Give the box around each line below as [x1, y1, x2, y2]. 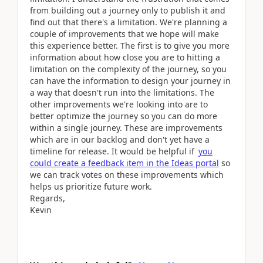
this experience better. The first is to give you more [30, 39, 230, 51]
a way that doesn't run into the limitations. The [30, 86, 214, 98]
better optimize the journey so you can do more [30, 110, 217, 122]
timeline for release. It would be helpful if [30, 145, 197, 157]
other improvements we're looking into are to [30, 98, 208, 110]
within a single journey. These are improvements [30, 122, 222, 133]
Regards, [30, 192, 65, 204]
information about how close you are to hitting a [30, 51, 220, 63]
